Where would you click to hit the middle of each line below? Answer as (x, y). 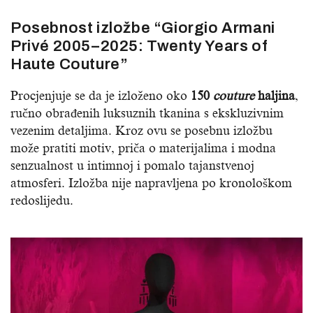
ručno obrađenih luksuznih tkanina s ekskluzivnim (147, 113)
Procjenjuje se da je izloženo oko (101, 95)
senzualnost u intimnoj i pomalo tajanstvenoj (132, 165)
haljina (275, 95)
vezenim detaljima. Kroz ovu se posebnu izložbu (141, 130)
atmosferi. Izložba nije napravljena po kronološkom (151, 183)
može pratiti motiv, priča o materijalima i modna (143, 148)
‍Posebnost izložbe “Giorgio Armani (143, 28)
